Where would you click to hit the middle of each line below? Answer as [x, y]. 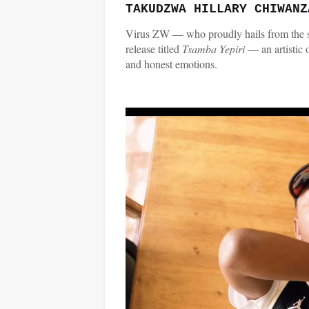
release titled [154, 49]
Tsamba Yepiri [215, 49]
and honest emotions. [171, 64]
